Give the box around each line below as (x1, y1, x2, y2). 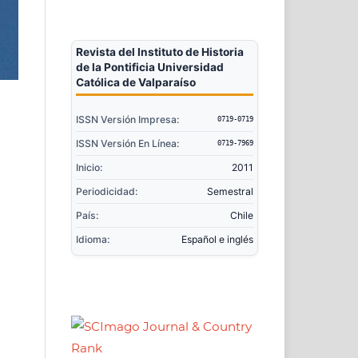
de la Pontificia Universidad (75, 61, 224, 74)
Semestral (207, 185, 254, 198)
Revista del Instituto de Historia (75, 46, 244, 59)
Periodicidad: (75, 185, 137, 198)
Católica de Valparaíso (75, 76, 196, 89)
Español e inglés (181, 233, 254, 246)
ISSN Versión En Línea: (75, 137, 179, 150)
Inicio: (75, 161, 102, 174)
